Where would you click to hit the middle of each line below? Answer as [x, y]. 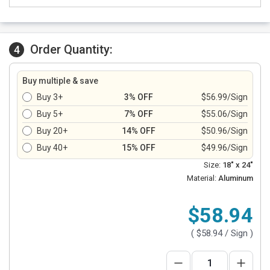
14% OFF [139, 131]
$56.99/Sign [224, 97]
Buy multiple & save [60, 81]
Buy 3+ [50, 97]
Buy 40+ [52, 148]
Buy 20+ [52, 131]
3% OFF [139, 97]
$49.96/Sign [224, 148]
